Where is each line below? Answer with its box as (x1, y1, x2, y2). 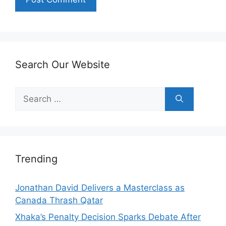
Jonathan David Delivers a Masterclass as (15, 182, 185, 193)
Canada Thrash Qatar (15, 195, 103, 205)
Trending (15, 152, 58, 165)
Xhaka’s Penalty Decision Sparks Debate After (15, 212, 201, 222)
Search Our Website (15, 58, 110, 71)
